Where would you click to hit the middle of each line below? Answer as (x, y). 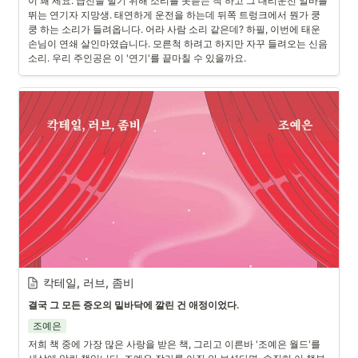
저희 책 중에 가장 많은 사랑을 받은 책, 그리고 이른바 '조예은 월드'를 (174, 344)
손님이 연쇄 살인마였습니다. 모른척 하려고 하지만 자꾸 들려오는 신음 (178, 44)
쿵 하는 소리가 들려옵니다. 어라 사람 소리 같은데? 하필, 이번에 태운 (174, 29)
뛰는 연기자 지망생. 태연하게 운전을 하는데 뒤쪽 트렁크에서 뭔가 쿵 (174, 15)
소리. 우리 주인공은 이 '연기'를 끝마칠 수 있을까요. (137, 58)
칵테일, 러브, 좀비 (89, 282)
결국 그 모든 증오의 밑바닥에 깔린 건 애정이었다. (133, 305)
